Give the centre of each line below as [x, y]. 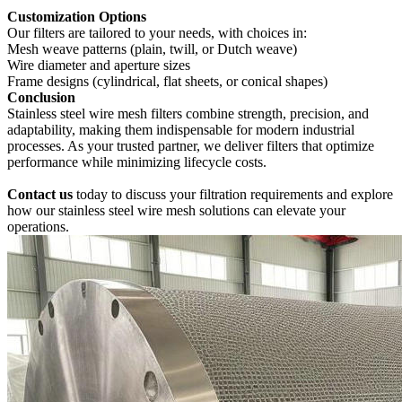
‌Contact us [40, 194]
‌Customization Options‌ [77, 17]
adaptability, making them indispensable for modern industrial [181, 130]
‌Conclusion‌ [41, 97]
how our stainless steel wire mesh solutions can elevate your [176, 210]
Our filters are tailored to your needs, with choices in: [157, 33]
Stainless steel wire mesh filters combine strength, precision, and [188, 114]
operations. [38, 227]
